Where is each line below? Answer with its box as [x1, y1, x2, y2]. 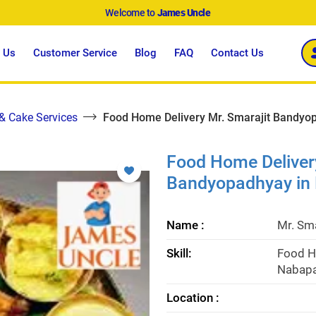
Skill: [166, 245, 192, 260]
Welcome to [105, 7, 157, 18]
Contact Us [211, 46, 265, 59]
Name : [166, 217, 205, 232]
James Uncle [157, 7, 211, 18]
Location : [166, 290, 219, 305]
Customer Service [33, 46, 118, 59]
